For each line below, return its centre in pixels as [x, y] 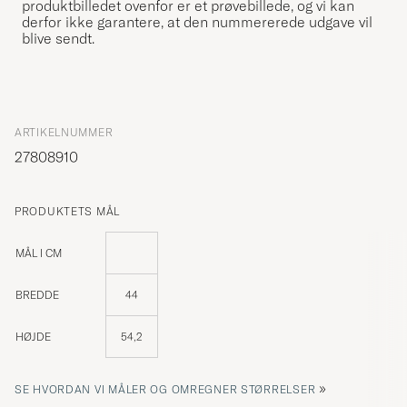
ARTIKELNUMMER [64, 132]
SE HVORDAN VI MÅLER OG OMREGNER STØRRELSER [165, 389]
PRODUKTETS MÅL [68, 211]
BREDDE [37, 294]
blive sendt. [58, 38]
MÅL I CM [39, 253]
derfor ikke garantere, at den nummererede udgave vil [197, 21]
